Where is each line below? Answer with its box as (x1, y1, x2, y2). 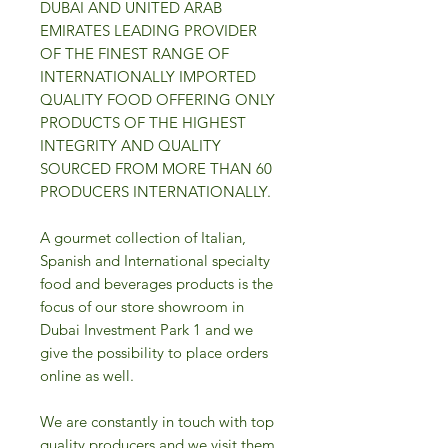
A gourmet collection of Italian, (40, 227, 246, 247)
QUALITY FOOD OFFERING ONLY (40, 89, 275, 109)
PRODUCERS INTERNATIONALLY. (40, 181, 271, 201)
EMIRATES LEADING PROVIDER (40, 20, 257, 40)
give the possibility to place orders (40, 342, 268, 362)
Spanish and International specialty (40, 250, 270, 270)
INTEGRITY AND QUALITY (40, 135, 221, 155)
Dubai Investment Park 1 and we (40, 319, 253, 339)
